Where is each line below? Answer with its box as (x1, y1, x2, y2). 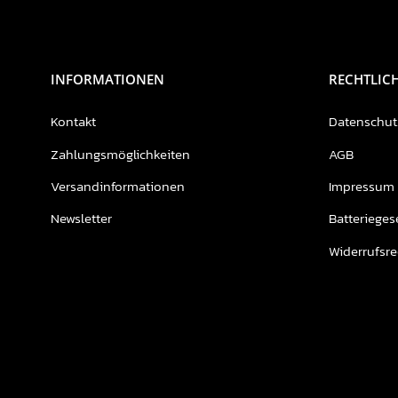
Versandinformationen (51, 176, 185, 197)
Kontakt (51, 111, 96, 132)
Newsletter (51, 208, 112, 229)
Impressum (328, 176, 394, 197)
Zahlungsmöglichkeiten (51, 143, 190, 164)
